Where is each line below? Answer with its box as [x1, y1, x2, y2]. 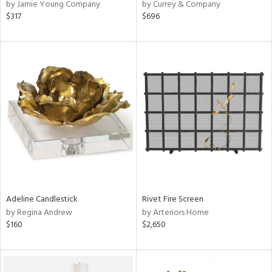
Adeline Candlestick [6, 192, 78, 206]
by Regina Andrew [6, 205, 72, 220]
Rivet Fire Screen [141, 192, 203, 206]
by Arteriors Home [141, 205, 209, 220]
